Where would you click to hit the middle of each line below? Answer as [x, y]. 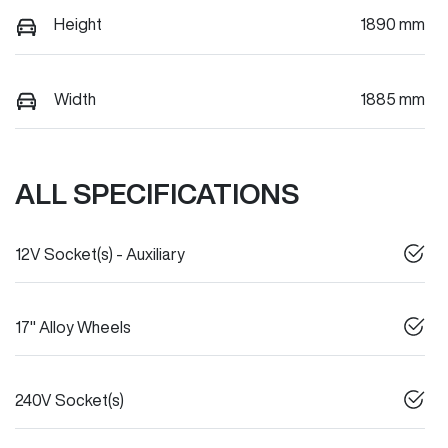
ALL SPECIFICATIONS [157, 194]
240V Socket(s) [69, 400]
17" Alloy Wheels [73, 327]
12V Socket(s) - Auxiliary [100, 254]
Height [78, 24]
